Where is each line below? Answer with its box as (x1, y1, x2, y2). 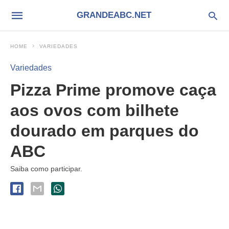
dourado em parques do (10, 122, 199, 140)
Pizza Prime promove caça (10, 81, 216, 99)
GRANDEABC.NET (76, 10, 151, 20)
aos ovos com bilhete (10, 101, 179, 120)
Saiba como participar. (10, 165, 82, 173)
